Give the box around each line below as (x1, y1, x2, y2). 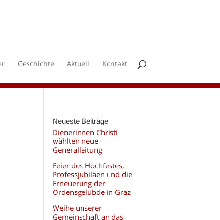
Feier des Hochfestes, (52, 161, 124, 170)
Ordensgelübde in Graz (52, 187, 131, 197)
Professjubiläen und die (52, 169, 132, 179)
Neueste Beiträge (52, 117, 108, 125)
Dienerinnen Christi (52, 127, 118, 137)
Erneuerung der (52, 178, 105, 188)
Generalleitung (52, 145, 102, 155)
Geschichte (17, 59, 54, 68)
